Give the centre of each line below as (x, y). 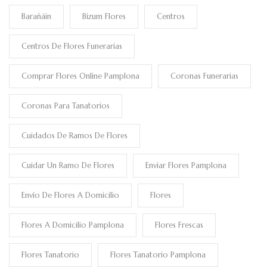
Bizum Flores (104, 16)
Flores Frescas (179, 225)
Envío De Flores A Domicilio (70, 195)
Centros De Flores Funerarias (72, 46)
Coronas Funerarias (204, 76)
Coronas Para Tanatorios (66, 105)
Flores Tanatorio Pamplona (158, 254)
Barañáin (36, 16)
